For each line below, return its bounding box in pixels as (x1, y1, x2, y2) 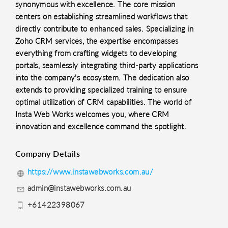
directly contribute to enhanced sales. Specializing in (15, 24, 194, 33)
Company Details (15, 149, 80, 158)
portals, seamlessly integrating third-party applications (15, 61, 198, 70)
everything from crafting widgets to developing (15, 48, 177, 58)
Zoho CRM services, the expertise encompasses (15, 36, 179, 45)
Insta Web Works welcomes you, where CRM (15, 109, 169, 119)
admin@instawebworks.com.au (27, 183, 131, 193)
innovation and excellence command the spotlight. (15, 122, 187, 131)
